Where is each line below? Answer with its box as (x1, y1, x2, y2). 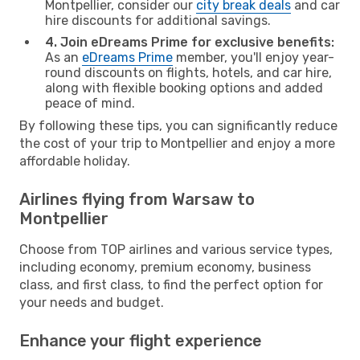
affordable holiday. (19, 153, 130, 169)
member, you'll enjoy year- (173, 49, 334, 65)
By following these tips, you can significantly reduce (19, 117, 337, 133)
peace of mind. (45, 95, 135, 111)
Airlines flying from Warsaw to (19, 189, 255, 209)
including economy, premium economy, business (19, 259, 311, 275)
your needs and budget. (19, 294, 164, 310)
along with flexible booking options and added (45, 80, 323, 96)
